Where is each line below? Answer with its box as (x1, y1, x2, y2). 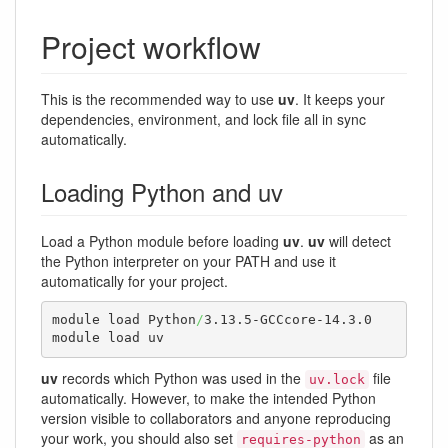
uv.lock (309, 371, 365, 387)
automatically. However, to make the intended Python (41, 387, 376, 408)
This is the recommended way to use (41, 88, 278, 109)
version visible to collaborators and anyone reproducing (41, 407, 391, 428)
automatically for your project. (41, 270, 228, 291)
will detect (325, 230, 391, 251)
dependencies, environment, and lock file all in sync (41, 108, 366, 129)
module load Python (51, 312, 196, 328)
